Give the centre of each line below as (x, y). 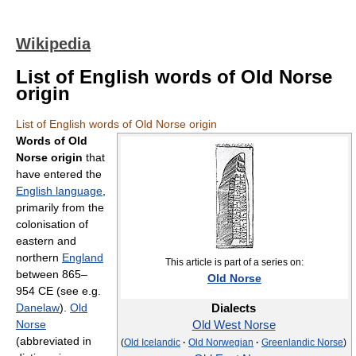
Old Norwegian (221, 342)
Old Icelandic (152, 342)
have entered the (59, 174)
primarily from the (60, 207)
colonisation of (52, 224)
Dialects (234, 308)
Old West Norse (234, 325)
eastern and (46, 241)
